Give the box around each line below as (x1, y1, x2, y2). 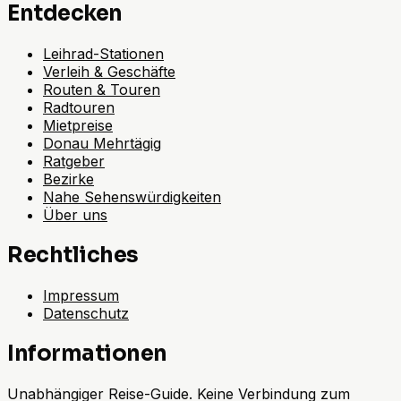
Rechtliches (7, 242, 139, 269)
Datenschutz (43, 303, 129, 322)
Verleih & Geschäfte (43, 63, 175, 81)
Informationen (7, 339, 167, 367)
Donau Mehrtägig (43, 134, 161, 153)
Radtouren (43, 98, 115, 117)
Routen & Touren (43, 81, 160, 99)
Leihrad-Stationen (43, 45, 164, 64)
